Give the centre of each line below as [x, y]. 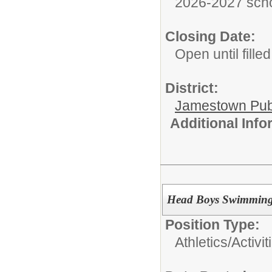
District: [192, 88]
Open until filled [223, 54]
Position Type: [212, 224]
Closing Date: [210, 36]
